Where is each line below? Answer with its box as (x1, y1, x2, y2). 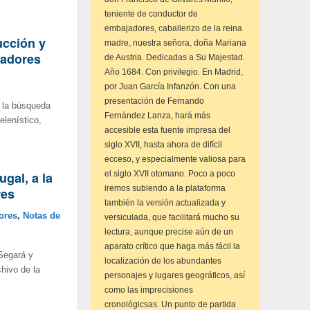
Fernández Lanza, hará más (104, 111, 210, 120)
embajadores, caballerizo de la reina (104, 24, 242, 33)
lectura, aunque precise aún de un (104, 227, 233, 237)
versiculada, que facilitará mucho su (104, 212, 239, 222)
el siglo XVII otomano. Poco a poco (104, 169, 235, 179)
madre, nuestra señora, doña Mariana (104, 38, 246, 48)
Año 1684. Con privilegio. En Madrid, (104, 67, 243, 77)
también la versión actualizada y (104, 198, 226, 208)
